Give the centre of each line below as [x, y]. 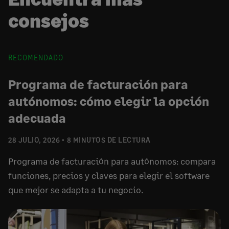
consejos [49, 20]
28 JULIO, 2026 [34, 140]
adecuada [37, 118]
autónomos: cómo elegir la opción [109, 101]
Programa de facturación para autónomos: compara [112, 161]
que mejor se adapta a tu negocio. [76, 190]
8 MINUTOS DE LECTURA [109, 140]
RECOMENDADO [36, 58]
